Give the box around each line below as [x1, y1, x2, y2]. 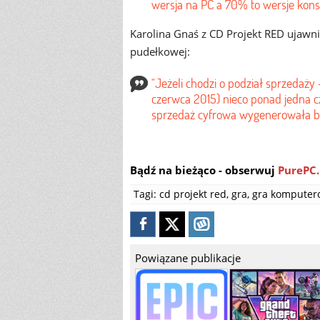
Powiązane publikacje [135, 251, 241, 265]
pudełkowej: [130, 44, 190, 59]
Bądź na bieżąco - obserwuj [130, 163, 278, 177]
